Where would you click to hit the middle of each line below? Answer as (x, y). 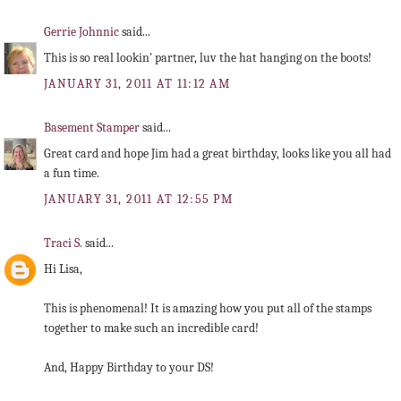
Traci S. (64, 243)
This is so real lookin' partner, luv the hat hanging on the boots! (208, 58)
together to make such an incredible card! (151, 328)
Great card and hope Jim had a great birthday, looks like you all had (218, 154)
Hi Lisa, (63, 269)
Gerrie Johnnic (83, 32)
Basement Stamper (93, 128)
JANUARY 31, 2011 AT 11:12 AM (137, 83)
